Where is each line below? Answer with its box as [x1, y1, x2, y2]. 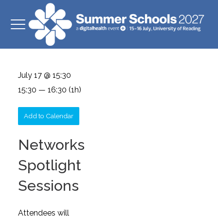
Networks [18, 136, 85, 153]
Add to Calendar [24, 112, 74, 120]
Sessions [18, 177, 79, 194]
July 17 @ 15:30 [18, 71, 72, 80]
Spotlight [18, 157, 82, 174]
